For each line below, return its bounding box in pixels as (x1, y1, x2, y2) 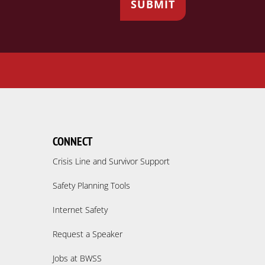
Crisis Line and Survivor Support (53, 156, 170, 167)
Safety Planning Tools (53, 180, 131, 192)
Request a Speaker (53, 228, 123, 240)
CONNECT (53, 134, 93, 150)
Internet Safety (53, 204, 108, 216)
